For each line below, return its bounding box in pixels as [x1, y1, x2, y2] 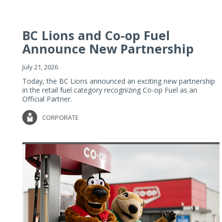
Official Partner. [22, 94, 72, 104]
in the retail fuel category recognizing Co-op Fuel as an [22, 85, 197, 95]
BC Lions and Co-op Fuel [22, 26, 170, 44]
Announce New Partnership [22, 40, 194, 57]
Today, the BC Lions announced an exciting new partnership [22, 76, 215, 86]
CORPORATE [42, 112, 79, 122]
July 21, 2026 [22, 62, 58, 71]
